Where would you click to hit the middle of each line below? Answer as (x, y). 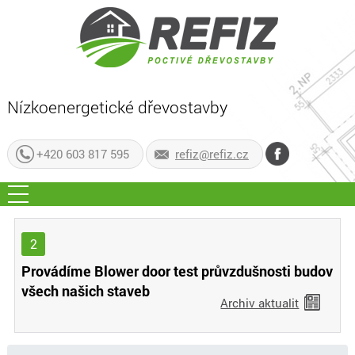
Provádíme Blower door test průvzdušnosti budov (177, 271)
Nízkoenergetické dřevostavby (117, 107)
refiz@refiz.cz (212, 154)
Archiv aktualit (260, 303)
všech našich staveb (86, 291)
